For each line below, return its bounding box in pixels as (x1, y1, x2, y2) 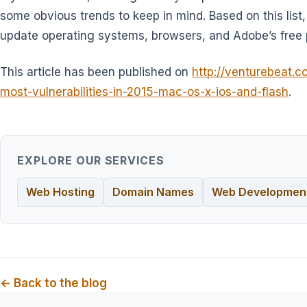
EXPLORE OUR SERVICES (17, 153, 165, 167)
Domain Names (112, 184, 194, 199)
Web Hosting (26, 184, 95, 199)
